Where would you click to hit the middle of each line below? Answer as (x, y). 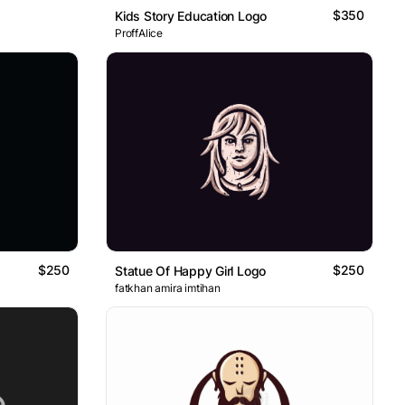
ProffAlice (139, 33)
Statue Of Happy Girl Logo (191, 271)
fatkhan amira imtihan (168, 288)
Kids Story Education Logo (191, 15)
